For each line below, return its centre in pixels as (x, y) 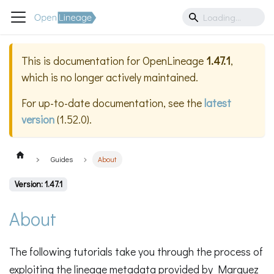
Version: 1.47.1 (38, 184)
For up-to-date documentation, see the (113, 103)
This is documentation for (82, 61)
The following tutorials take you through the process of (136, 251)
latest (218, 103)
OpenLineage (173, 61)
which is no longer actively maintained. (110, 77)
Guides (61, 159)
